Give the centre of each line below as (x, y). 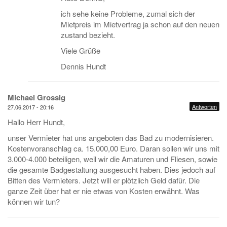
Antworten (204, 106)
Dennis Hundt (83, 66)
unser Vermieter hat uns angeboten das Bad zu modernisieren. (111, 138)
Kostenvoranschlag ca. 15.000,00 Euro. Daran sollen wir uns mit (113, 148)
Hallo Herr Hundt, (36, 122)
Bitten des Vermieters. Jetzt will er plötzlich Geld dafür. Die (104, 180)
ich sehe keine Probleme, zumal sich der (128, 13)
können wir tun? (34, 201)
